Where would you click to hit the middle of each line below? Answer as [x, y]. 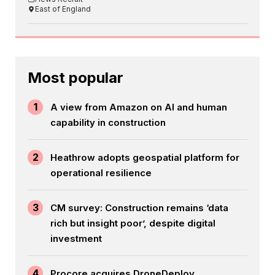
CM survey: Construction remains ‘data [139, 208]
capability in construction [108, 123]
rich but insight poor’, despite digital [133, 223]
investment [76, 239]
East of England [63, 9]
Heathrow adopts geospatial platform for [145, 158]
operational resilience [101, 173]
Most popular [76, 78]
